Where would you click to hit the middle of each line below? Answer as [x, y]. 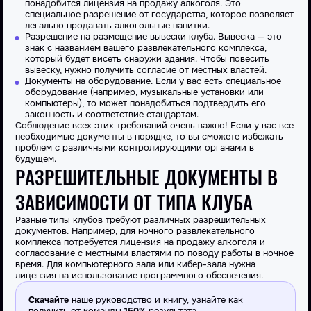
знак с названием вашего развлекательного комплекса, [146, 48]
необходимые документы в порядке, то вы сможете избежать [149, 137]
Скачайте [49, 300]
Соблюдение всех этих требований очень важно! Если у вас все [154, 126]
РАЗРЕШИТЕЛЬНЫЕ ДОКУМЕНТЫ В [146, 177]
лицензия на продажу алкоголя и [191, 243]
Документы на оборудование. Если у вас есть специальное [153, 82]
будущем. [36, 159]
